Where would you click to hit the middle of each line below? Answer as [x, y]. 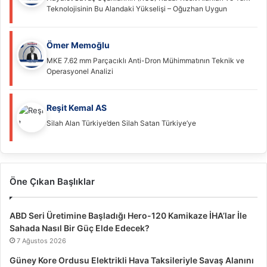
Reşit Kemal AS [77, 108]
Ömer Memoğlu [78, 45]
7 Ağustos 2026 [41, 241]
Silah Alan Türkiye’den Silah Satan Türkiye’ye [121, 123]
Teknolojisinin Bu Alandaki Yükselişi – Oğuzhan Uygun [137, 9]
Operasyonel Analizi [80, 72]
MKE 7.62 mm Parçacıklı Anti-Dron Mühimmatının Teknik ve [145, 61]
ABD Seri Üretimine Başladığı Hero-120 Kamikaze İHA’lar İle [128, 216]
